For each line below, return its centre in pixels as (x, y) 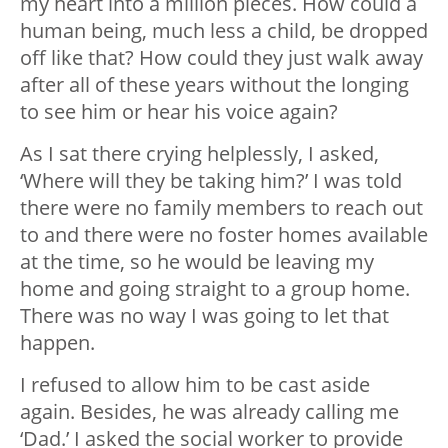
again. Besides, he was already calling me (209, 411)
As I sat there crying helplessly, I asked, (199, 153)
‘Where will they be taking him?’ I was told (211, 180)
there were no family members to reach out (221, 207)
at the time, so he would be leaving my (197, 261)
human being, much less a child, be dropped (224, 30)
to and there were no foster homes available (224, 234)
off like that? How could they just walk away (221, 57)
